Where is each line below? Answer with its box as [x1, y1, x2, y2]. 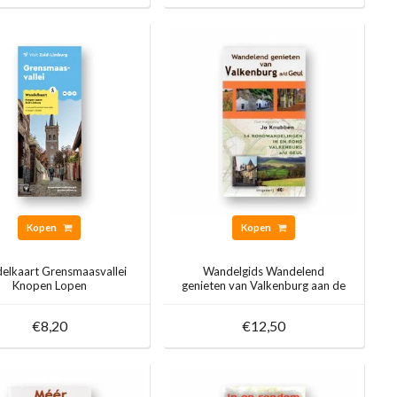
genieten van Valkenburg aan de [182, 278, 346, 293]
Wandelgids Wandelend [203, 264, 325, 279]
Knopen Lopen [12, 278, 87, 293]
